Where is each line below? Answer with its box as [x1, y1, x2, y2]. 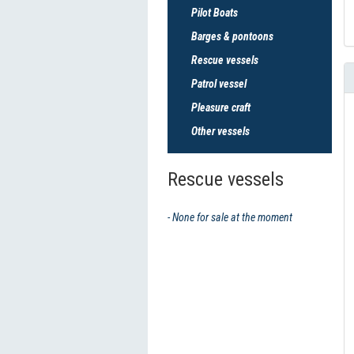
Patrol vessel [191, 77, 247, 90]
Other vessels [191, 125, 250, 137]
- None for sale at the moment [168, 211, 292, 224]
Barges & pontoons [191, 30, 273, 43]
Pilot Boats [191, 6, 238, 19]
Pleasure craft [191, 101, 250, 114]
